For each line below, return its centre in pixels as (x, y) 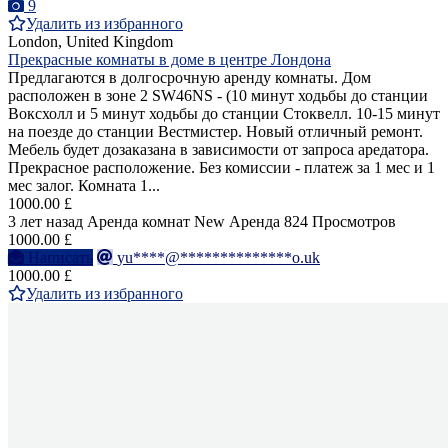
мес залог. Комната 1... (84, 185)
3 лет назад (45, 221)
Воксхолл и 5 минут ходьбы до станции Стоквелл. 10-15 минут (224, 113)
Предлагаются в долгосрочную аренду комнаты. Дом (189, 77)
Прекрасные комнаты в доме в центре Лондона (169, 59)
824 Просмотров (340, 221)
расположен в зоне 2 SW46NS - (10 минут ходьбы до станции (218, 95)
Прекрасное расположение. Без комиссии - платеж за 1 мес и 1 (221, 167)
